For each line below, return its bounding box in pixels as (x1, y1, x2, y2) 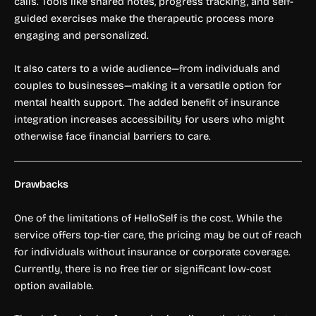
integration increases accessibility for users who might (14, 113, 284, 126)
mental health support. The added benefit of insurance (14, 96, 279, 109)
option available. (14, 279, 94, 292)
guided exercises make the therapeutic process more (14, 11, 274, 25)
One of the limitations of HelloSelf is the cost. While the (14, 211, 282, 224)
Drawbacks (14, 178, 68, 191)
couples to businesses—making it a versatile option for (14, 79, 281, 92)
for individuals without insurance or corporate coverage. (14, 245, 291, 258)
